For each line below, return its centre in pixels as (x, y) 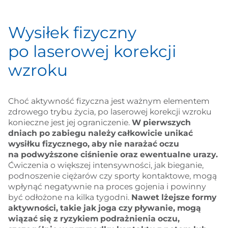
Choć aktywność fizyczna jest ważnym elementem (109, 101)
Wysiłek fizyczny (72, 32)
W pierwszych (161, 123)
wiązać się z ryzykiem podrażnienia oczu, (94, 219)
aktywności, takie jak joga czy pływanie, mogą (104, 208)
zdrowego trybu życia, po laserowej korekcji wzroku (110, 112)
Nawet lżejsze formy (174, 197)
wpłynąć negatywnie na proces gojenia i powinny (107, 187)
